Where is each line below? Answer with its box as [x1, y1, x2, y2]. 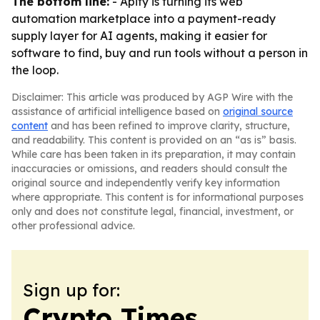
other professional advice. [11, 219, 135, 232]
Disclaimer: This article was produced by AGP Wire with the [11, 91, 293, 104]
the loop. [11, 63, 59, 77]
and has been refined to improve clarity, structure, [48, 119, 290, 132]
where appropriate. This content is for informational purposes [11, 191, 304, 204]
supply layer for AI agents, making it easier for [11, 29, 267, 43]
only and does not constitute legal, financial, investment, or [11, 205, 294, 218]
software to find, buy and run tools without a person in [11, 46, 308, 60]
